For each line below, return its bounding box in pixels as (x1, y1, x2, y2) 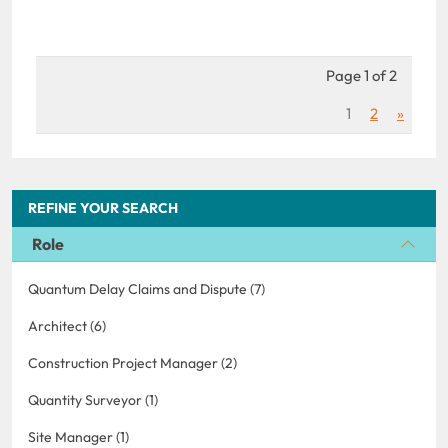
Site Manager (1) (28, 427, 129, 446)
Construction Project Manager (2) (28, 353, 237, 372)
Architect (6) (28, 316, 106, 335)
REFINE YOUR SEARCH (28, 198, 178, 217)
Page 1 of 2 (326, 65, 397, 85)
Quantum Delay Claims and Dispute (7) (28, 279, 265, 298)
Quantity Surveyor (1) (28, 390, 158, 409)
